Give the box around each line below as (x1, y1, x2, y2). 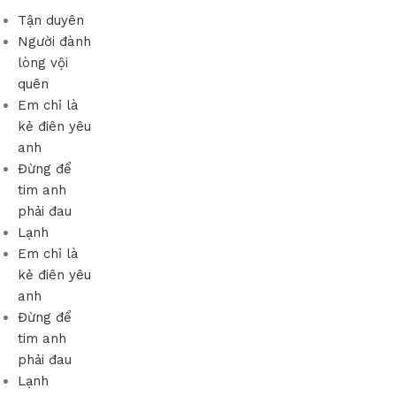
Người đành (18, 34, 91, 49)
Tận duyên (18, 12, 84, 28)
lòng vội (18, 55, 68, 71)
